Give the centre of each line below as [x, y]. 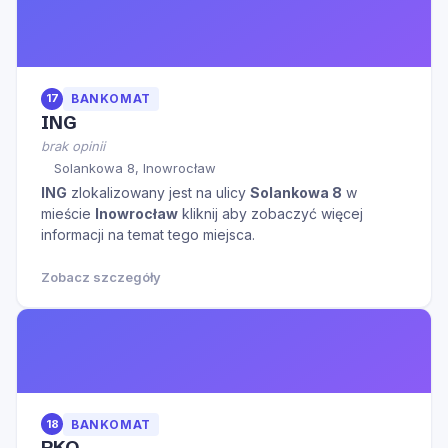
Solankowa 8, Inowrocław [135, 167]
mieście [68, 213]
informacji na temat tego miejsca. [148, 234]
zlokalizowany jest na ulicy [158, 192]
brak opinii [73, 145]
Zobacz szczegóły [101, 276]
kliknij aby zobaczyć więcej [270, 213]
